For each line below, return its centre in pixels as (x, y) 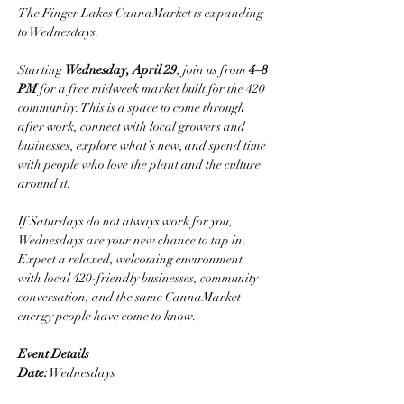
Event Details (54, 353)
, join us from (213, 69)
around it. (45, 183)
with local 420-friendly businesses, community (139, 278)
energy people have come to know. (107, 316)
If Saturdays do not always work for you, (127, 221)
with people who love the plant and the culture (141, 164)
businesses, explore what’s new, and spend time (143, 145)
